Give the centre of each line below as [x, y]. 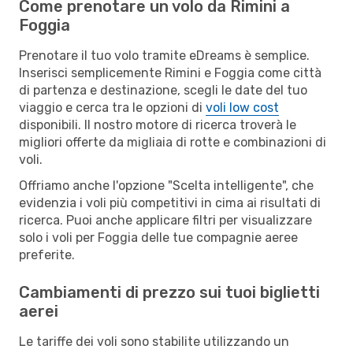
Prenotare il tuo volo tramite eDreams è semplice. [164, 55]
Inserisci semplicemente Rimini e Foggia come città [170, 72]
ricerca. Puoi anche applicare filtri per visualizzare [165, 220]
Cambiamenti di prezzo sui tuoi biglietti [169, 292]
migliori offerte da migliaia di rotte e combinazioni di [173, 142]
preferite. [47, 255]
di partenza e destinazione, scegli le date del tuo [163, 90]
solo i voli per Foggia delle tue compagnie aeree [158, 237]
